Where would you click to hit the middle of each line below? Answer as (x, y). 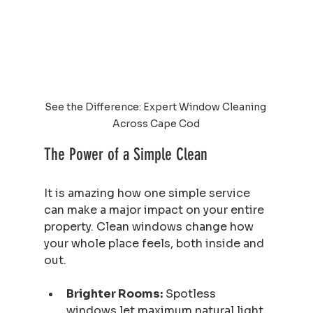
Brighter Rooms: (114, 293)
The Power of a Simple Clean (125, 154)
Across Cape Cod (156, 123)
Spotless (190, 293)
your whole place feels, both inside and (155, 243)
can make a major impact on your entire (155, 210)
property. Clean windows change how (150, 226)
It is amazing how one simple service (148, 193)
